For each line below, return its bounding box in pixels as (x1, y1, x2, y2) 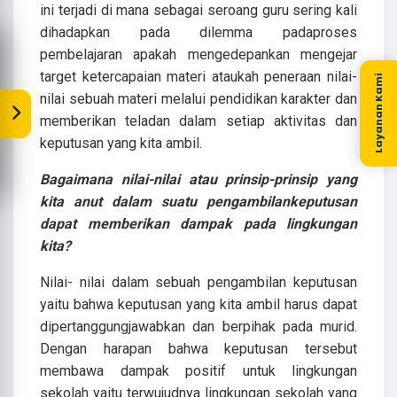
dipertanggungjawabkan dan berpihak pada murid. (40, 318, 357, 336)
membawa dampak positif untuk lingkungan (40, 362, 357, 380)
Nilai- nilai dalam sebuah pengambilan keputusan (40, 274, 357, 292)
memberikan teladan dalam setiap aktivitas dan (40, 113, 357, 130)
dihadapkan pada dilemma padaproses (40, 24, 357, 42)
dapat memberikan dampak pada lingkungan (40, 215, 357, 233)
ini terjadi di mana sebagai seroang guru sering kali (40, 2, 357, 19)
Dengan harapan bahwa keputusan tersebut (40, 340, 357, 358)
